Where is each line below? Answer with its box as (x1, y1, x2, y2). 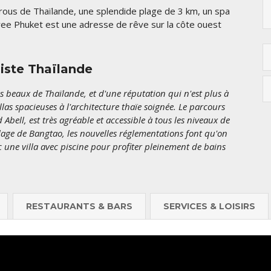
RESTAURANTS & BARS (25, 201, 132, 212)
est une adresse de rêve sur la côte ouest (45, 18, 221, 30)
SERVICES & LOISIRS (163, 201, 255, 212)
